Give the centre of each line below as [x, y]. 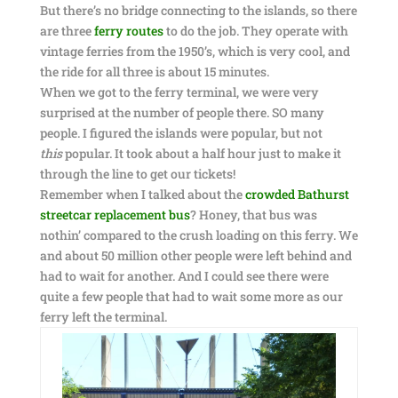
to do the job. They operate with [255, 31]
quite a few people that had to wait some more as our [191, 296]
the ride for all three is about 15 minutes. [154, 72]
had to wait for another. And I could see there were [184, 276]
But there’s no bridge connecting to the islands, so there [198, 10]
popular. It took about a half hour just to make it [201, 153]
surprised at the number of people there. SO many [182, 112]
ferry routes [128, 31]
